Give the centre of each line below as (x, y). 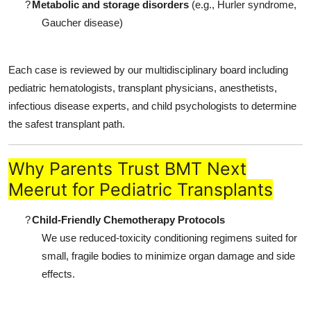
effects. (58, 274)
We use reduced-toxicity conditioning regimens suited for (169, 238)
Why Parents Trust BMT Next (127, 169)
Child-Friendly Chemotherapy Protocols (128, 220)
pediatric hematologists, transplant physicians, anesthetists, (143, 88)
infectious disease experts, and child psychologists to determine (152, 106)
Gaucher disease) (82, 23)
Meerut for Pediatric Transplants (141, 190)
